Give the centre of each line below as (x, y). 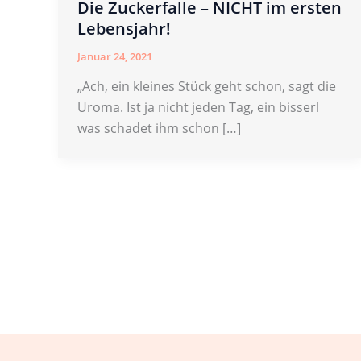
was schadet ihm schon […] (159, 129)
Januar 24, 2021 (115, 56)
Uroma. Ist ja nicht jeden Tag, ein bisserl (198, 108)
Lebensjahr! (124, 28)
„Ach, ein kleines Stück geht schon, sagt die (207, 87)
